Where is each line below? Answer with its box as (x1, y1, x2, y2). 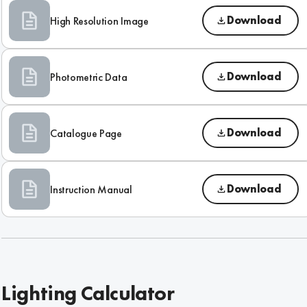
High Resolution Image (50, 13, 149, 28)
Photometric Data (50, 69, 127, 84)
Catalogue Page (50, 125, 122, 140)
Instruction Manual (50, 182, 132, 197)
